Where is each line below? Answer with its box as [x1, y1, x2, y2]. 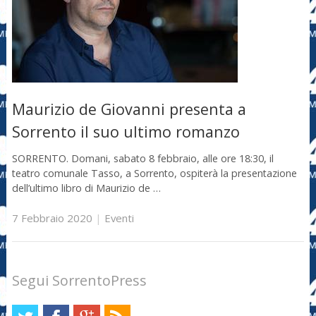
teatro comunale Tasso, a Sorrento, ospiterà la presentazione [11, 166, 297, 180]
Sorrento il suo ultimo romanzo [11, 121, 240, 142]
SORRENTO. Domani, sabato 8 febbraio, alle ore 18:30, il [11, 151, 274, 165]
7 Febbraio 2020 [11, 211, 92, 226]
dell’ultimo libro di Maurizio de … [11, 181, 161, 195]
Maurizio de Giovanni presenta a [11, 99, 246, 120]
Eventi [104, 211, 134, 226]
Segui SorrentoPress [11, 271, 147, 291]
